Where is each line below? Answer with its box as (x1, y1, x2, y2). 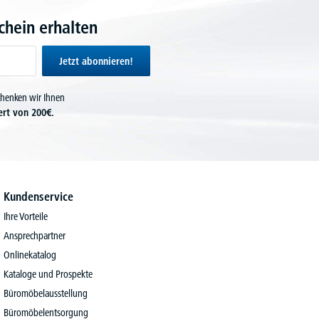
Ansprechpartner (4, 229, 66, 242)
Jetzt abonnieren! (58, 55, 133, 68)
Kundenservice (4, 189, 74, 204)
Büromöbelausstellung (4, 287, 88, 300)
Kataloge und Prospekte (4, 268, 93, 281)
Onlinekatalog (4, 249, 57, 261)
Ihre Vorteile (4, 210, 48, 223)
